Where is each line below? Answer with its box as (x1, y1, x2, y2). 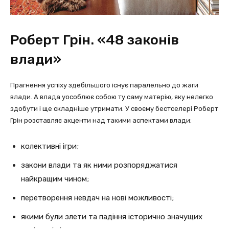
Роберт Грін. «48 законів (10, 32, 179, 48)
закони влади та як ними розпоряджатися (21, 161, 177, 170)
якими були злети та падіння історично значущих (21, 212, 202, 221)
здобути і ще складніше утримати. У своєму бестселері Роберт (10, 105, 218, 112)
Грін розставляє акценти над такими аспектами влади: (10, 117, 192, 124)
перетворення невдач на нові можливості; (21, 193, 174, 202)
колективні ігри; (21, 142, 79, 151)
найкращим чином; (21, 174, 89, 184)
